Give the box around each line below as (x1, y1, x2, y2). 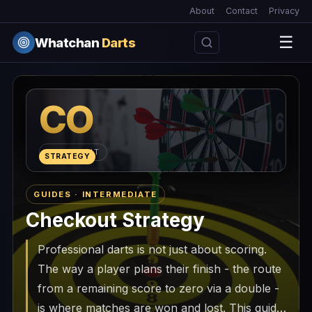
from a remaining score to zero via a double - (38, 281, 279, 295)
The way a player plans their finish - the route (38, 262, 281, 276)
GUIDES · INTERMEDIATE (33, 189, 157, 199)
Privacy (269, 6, 299, 16)
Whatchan (35, 34, 102, 50)
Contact (226, 6, 258, 16)
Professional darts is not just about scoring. (38, 242, 267, 256)
